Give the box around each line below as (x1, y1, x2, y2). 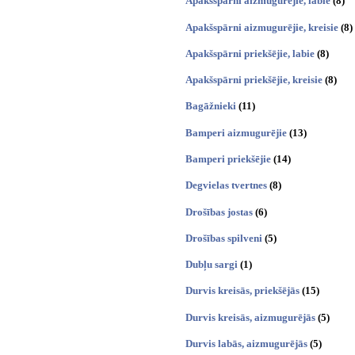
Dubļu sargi (185, 258, 238, 271)
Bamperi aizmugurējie (185, 126, 287, 139)
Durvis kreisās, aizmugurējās (185, 311, 315, 323)
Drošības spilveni (185, 231, 262, 244)
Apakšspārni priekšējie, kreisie (185, 74, 323, 86)
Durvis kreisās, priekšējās (185, 284, 300, 297)
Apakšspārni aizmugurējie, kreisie (185, 21, 338, 33)
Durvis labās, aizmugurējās (185, 337, 307, 349)
